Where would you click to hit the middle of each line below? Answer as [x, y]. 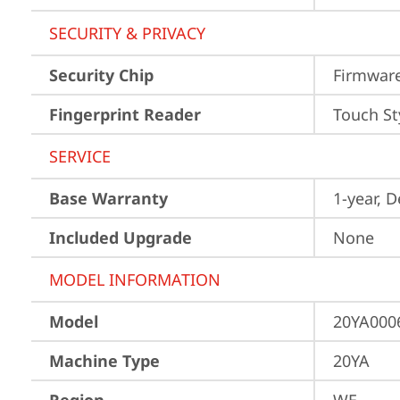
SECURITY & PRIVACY [127, 33]
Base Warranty [108, 198]
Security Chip [101, 75]
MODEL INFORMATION [135, 279]
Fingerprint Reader [125, 114]
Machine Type [104, 361]
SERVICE [80, 156]
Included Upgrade [121, 237]
